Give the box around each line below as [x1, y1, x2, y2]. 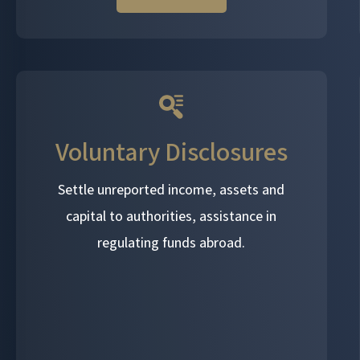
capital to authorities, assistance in [66, 206, 277, 225]
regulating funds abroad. [97, 232, 246, 252]
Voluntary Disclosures [55, 133, 288, 168]
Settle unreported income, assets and [58, 179, 285, 198]
